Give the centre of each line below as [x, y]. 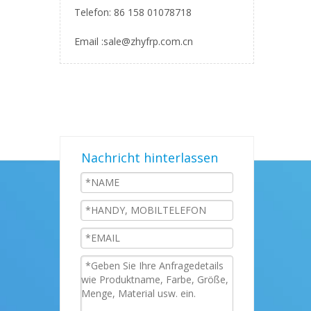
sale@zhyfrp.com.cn [148, 41]
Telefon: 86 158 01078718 [133, 12]
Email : [89, 41]
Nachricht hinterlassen [150, 158]
